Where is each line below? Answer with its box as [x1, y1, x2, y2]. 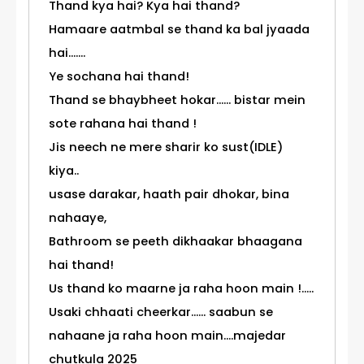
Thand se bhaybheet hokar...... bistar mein [49, 92, 305, 109]
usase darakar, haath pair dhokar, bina [49, 186, 289, 203]
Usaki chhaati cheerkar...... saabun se [49, 304, 273, 321]
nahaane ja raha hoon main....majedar [49, 327, 286, 344]
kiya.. [49, 162, 79, 180]
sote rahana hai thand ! [49, 115, 197, 132]
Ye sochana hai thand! [49, 68, 189, 85]
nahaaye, [49, 210, 106, 227]
